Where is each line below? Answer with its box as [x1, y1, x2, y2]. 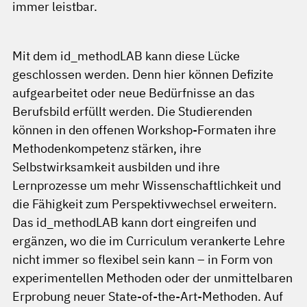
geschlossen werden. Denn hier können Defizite [12, 66, 273, 82]
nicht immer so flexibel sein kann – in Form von [12, 251, 273, 267]
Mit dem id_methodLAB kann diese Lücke [12, 48, 240, 64]
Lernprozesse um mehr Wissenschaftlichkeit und [12, 177, 281, 193]
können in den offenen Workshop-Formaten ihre [12, 122, 276, 138]
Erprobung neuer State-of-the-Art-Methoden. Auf [12, 288, 283, 304]
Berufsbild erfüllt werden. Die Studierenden [12, 103, 252, 119]
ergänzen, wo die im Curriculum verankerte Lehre [12, 233, 285, 249]
